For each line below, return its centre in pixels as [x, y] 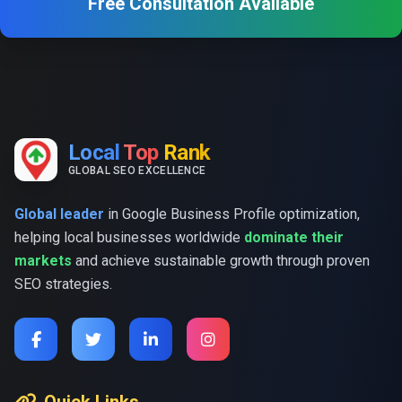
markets [43, 261]
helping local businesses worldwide [129, 237]
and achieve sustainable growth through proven [221, 261]
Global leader [59, 214]
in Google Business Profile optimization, [232, 214]
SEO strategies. [63, 284]
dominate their [294, 237]
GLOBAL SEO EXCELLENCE [137, 170]
